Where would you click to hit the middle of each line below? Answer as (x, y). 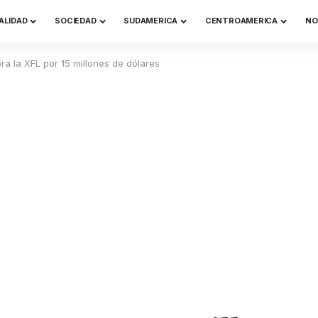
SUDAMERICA (151, 21)
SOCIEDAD (76, 21)
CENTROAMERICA (241, 21)
